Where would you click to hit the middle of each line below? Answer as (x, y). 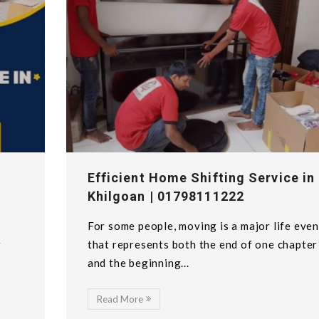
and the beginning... (138, 263)
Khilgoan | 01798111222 (166, 197)
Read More (120, 299)
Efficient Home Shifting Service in (201, 178)
